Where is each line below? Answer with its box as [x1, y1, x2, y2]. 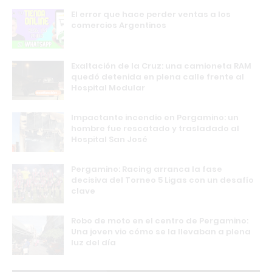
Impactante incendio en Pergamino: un [71, 111, 239, 123]
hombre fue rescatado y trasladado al [71, 122, 239, 134]
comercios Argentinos [71, 19, 166, 31]
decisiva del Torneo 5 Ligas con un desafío [71, 174, 254, 186]
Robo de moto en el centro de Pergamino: [71, 214, 248, 226]
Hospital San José [71, 133, 148, 145]
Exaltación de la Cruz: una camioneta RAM [71, 59, 251, 72]
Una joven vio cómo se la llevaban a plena [71, 225, 251, 237]
